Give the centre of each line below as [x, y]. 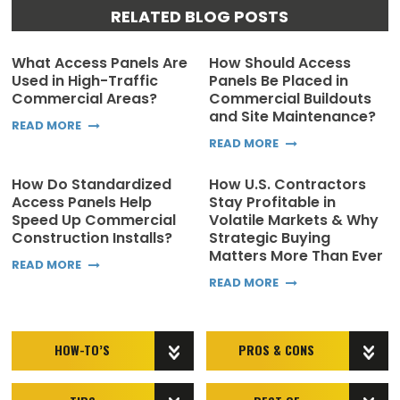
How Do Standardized [92, 184]
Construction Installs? [92, 237]
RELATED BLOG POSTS [200, 16]
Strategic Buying [270, 237]
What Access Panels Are [100, 62]
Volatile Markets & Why [294, 220]
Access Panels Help [82, 202]
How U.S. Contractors [287, 184]
